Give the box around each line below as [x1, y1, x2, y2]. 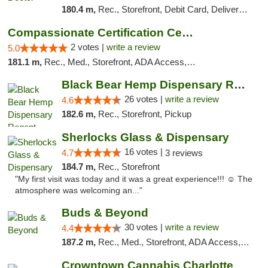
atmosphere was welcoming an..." [15, 186, 142, 195]
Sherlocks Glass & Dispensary [61, 131, 229, 144]
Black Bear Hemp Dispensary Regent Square [233, 78, 245, 91]
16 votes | [124, 147, 165, 157]
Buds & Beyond [61, 206, 148, 219]
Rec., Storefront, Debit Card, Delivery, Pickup [98, 4, 239, 14]
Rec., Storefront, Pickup [98, 109, 191, 119]
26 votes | [124, 94, 165, 104]
